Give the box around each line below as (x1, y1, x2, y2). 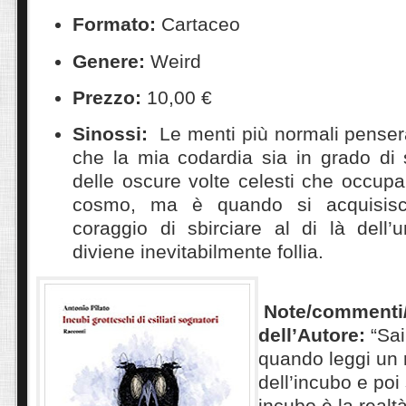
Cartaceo (156, 14, 240, 35)
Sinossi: (72, 123, 148, 145)
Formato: (72, 14, 156, 35)
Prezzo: (72, 86, 141, 108)
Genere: (72, 50, 145, 72)
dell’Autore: (258, 324, 371, 346)
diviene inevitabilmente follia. (72, 241, 324, 263)
